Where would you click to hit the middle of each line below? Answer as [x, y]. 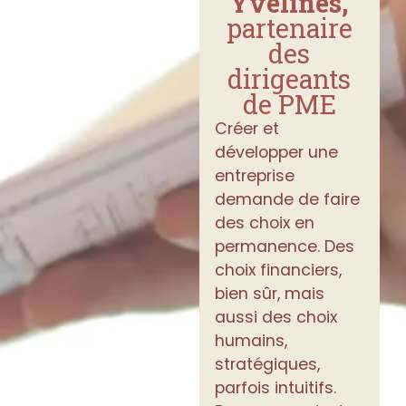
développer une [277, 152]
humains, [251, 340]
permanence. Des [285, 246]
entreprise [255, 175]
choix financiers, [279, 270]
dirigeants [290, 78]
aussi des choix [276, 317]
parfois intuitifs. [276, 387]
